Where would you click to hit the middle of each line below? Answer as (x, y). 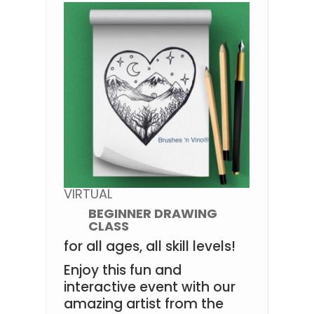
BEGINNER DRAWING (152, 214)
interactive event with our (149, 287)
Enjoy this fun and (122, 271)
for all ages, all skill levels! (149, 247)
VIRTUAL (88, 194)
